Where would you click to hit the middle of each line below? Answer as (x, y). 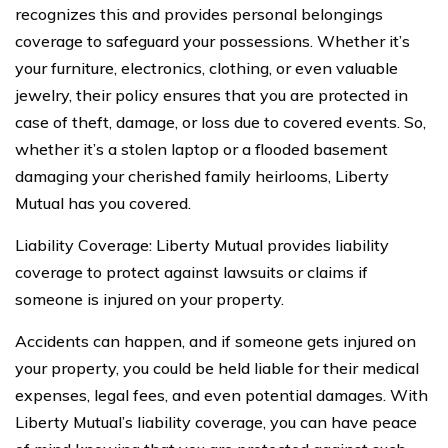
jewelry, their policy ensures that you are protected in (211, 95)
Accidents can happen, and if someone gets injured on (215, 341)
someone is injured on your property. (149, 299)
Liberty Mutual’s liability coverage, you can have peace (216, 422)
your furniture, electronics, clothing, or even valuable (206, 68)
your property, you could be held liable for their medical (217, 368)
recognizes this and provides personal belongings (199, 14)
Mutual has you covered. (103, 203)
